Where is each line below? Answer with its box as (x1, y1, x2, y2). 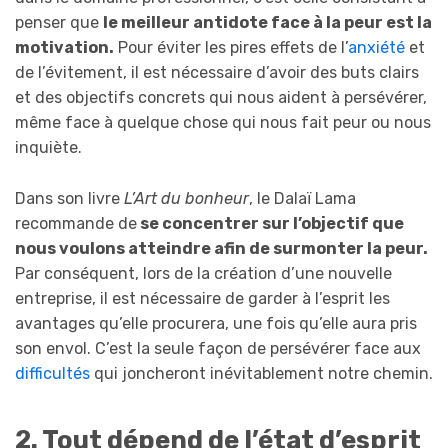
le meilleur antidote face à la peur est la (103, 13, 432, 33)
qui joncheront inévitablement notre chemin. (90, 364, 433, 384)
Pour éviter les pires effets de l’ (114, 38, 348, 58)
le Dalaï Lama (257, 189, 356, 209)
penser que (15, 13, 103, 33)
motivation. (15, 38, 114, 58)
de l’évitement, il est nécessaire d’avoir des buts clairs (15, 63, 419, 83)
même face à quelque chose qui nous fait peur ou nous (15, 113, 431, 133)
